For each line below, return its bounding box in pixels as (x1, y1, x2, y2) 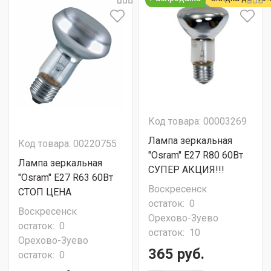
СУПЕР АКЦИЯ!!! (148, 164, 224, 175)
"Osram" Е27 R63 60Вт (18, 172, 113, 183)
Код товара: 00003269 (148, 116, 247, 127)
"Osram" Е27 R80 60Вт (148, 149, 243, 161)
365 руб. (148, 246, 204, 263)
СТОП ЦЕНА (18, 186, 71, 198)
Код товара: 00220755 (18, 138, 117, 149)
